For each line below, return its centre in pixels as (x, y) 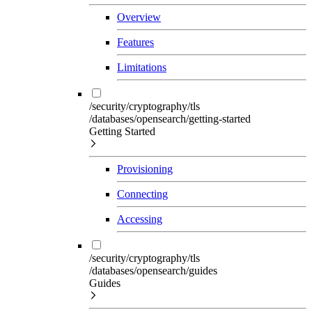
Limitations (142, 67)
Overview (139, 17)
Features (135, 42)
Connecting (142, 194)
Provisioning (145, 169)
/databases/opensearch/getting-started (170, 118)
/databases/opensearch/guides (153, 270)
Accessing (140, 219)
